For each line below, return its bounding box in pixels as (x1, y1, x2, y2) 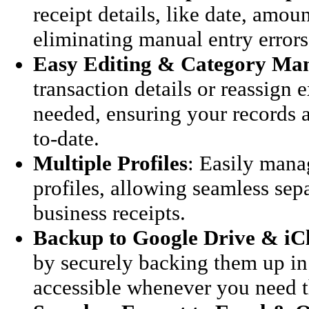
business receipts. (33, 200, 186, 225)
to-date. (33, 126, 99, 150)
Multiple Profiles (33, 150, 188, 175)
